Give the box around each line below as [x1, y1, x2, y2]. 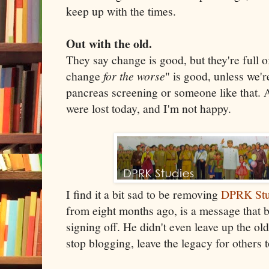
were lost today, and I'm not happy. [66, 100, 231, 116]
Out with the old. [66, 34, 152, 52]
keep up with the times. [66, 2, 176, 19]
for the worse [103, 67, 165, 83]
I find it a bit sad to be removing [66, 186, 221, 202]
